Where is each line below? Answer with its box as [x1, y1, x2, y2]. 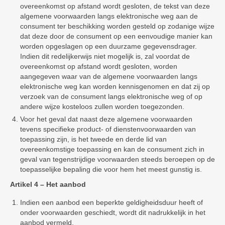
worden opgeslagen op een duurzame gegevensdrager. [20, 42, 197, 50]
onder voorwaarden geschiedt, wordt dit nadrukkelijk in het [20, 208, 205, 216]
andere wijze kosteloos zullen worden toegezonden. [20, 102, 184, 110]
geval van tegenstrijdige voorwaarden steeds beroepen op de [20, 155, 215, 163]
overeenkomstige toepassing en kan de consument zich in [20, 145, 204, 153]
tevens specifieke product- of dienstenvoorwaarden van [20, 125, 196, 133]
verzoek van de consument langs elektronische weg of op [20, 92, 202, 100]
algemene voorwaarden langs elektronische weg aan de [20, 12, 198, 20]
